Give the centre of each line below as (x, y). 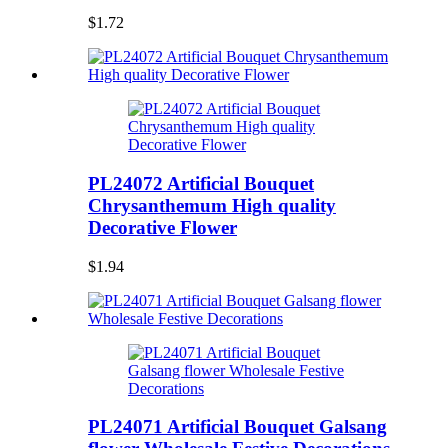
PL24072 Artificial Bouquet (201, 183)
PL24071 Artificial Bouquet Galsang (237, 427)
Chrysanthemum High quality (212, 205)
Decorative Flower (162, 227)
